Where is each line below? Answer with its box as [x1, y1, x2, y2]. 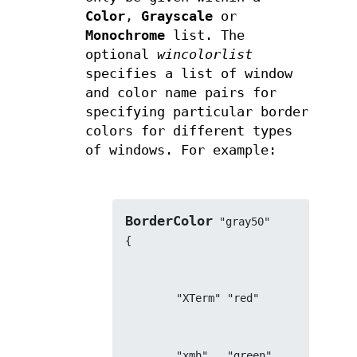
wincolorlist [156, 47, 253, 63]
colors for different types [84, 124, 292, 139]
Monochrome [84, 28, 165, 44]
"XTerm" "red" [176, 291, 260, 304]
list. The [164, 28, 245, 44]
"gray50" [213, 214, 271, 228]
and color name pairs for [84, 85, 277, 101]
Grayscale [140, 9, 213, 25]
